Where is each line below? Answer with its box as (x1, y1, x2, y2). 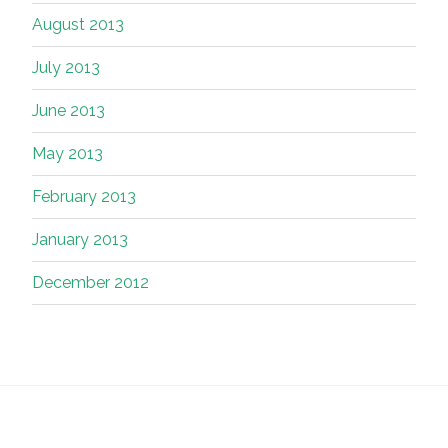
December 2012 (32, 273, 149, 293)
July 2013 (32, 58, 100, 78)
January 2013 (32, 230, 128, 250)
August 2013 (32, 15, 124, 35)
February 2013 (32, 187, 136, 207)
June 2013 (32, 101, 105, 121)
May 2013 (32, 144, 103, 164)
